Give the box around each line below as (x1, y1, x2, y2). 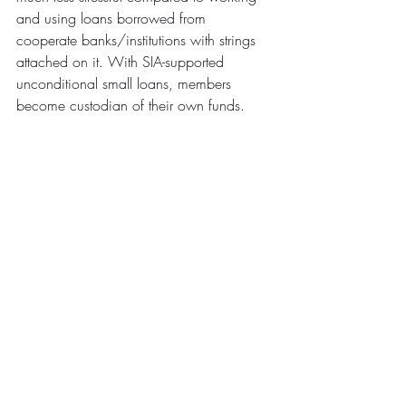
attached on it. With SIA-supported (16, 51, 228, 72)
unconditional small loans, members (16, 72, 236, 93)
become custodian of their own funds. (16, 94, 245, 115)
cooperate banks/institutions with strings (16, 29, 260, 50)
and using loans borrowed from (16, 7, 210, 28)
